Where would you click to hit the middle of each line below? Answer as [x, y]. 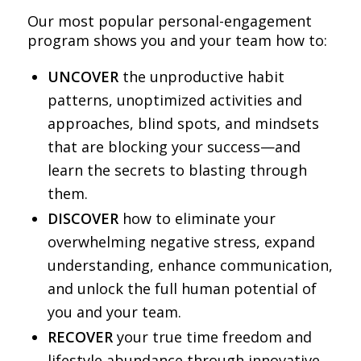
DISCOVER [83, 218]
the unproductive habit [201, 76]
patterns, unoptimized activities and [174, 100]
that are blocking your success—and [174, 146]
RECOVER [80, 336]
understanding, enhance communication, [190, 265]
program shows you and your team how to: [177, 40]
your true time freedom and [212, 336]
